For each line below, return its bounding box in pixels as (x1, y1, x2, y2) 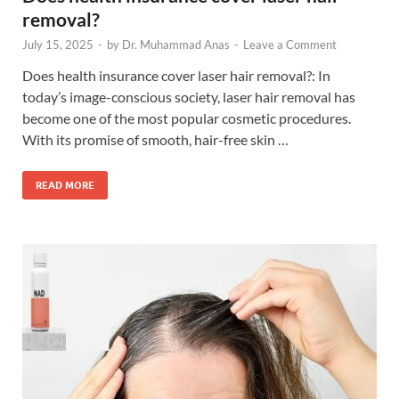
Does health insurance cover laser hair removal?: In (22, 66, 330, 84)
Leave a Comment (243, 37, 337, 52)
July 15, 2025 (22, 37, 94, 52)
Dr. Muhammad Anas (122, 37, 230, 52)
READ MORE (36, 178, 94, 191)
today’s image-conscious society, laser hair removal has (22, 87, 355, 105)
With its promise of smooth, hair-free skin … (22, 130, 289, 148)
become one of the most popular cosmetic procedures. (22, 109, 351, 126)
